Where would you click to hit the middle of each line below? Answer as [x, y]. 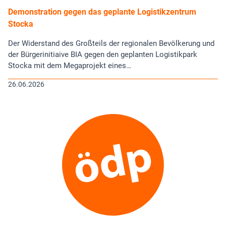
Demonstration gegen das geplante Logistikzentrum [102, 12]
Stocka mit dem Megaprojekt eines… [70, 65]
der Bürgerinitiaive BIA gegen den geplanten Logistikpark [103, 54]
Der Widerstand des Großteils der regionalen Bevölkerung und [111, 43]
